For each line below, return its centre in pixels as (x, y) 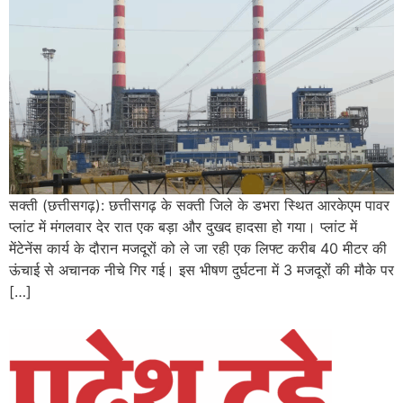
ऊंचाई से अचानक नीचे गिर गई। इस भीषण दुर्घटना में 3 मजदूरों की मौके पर (201, 269)
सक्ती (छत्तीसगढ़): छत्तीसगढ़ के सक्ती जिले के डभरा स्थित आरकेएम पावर (199, 205)
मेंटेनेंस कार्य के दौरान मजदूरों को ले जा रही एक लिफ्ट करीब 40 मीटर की (198, 248)
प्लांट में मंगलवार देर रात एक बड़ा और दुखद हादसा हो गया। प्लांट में (183, 226)
